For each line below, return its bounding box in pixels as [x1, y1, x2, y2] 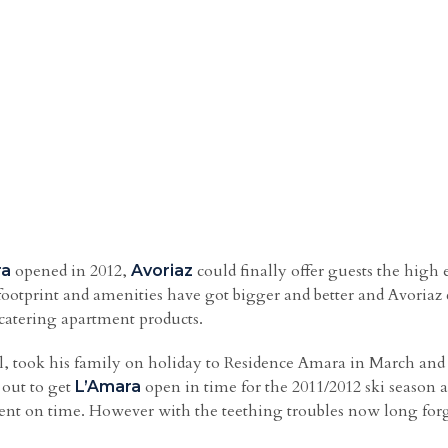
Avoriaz [131, 261, 193, 280]
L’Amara [75, 377, 141, 396]
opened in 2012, [11, 260, 131, 282]
